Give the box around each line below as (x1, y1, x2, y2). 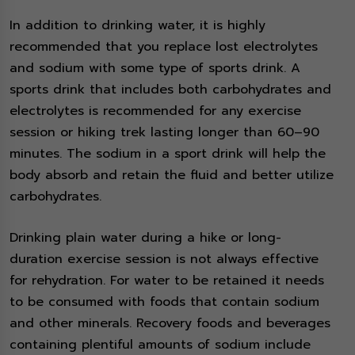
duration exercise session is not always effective (10, 250, 319, 269)
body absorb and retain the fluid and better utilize (10, 166, 334, 185)
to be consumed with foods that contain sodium (10, 292, 319, 312)
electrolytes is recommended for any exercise (10, 101, 301, 121)
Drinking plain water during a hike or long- (10, 228, 281, 248)
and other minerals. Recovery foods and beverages (10, 314, 330, 334)
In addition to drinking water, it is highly (10, 16, 265, 36)
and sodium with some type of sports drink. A (10, 59, 300, 78)
